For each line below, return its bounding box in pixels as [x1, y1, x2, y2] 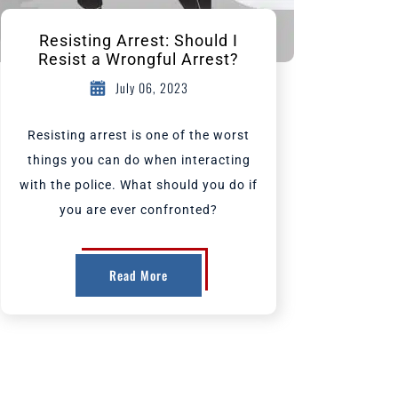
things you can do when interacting [27, 153, 251, 167]
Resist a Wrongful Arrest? [38, 50, 239, 68]
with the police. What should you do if [20, 178, 258, 192]
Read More [109, 266, 168, 284]
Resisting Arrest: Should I [39, 31, 238, 50]
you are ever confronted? [60, 203, 218, 217]
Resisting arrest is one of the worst [28, 128, 250, 142]
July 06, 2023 [115, 78, 188, 97]
